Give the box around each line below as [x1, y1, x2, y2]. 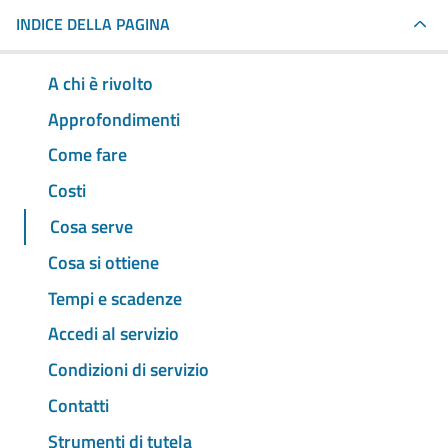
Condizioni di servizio [48, 356, 209, 384]
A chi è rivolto [48, 69, 153, 97]
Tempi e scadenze [48, 284, 182, 312]
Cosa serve [50, 213, 133, 241]
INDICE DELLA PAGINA [16, 12, 170, 36]
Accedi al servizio [48, 320, 179, 348]
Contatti [48, 391, 109, 419]
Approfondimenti [48, 105, 180, 133]
